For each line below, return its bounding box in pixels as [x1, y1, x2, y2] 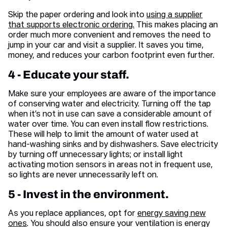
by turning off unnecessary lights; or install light [8, 151, 183, 160]
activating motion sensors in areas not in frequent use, [8, 161, 213, 170]
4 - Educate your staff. [8, 68, 129, 82]
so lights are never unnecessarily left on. [8, 171, 158, 180]
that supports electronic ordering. [8, 21, 134, 30]
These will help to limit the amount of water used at [8, 131, 199, 139]
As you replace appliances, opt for [8, 210, 137, 218]
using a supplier [146, 11, 203, 20]
